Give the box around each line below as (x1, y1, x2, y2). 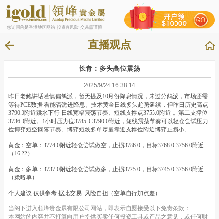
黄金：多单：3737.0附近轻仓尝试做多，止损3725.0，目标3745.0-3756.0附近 (8, 165, 204, 173)
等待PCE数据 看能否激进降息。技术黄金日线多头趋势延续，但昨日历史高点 (8, 101, 208, 108)
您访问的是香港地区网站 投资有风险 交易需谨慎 (6, 24, 102, 30)
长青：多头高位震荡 (79, 64, 140, 72)
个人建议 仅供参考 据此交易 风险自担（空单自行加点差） (8, 189, 161, 197)
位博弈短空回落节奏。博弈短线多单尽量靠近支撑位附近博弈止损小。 (8, 126, 190, 133)
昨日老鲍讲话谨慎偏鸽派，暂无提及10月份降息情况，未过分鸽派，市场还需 (8, 92, 208, 100)
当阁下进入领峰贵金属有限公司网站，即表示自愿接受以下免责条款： (8, 205, 190, 212)
